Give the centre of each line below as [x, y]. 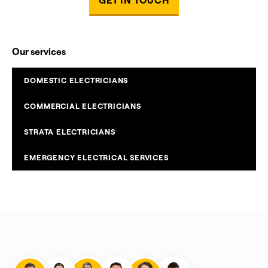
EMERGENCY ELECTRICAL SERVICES [96, 158]
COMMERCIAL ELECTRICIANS [83, 106]
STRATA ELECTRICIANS [70, 132]
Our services [39, 52]
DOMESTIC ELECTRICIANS [76, 80]
